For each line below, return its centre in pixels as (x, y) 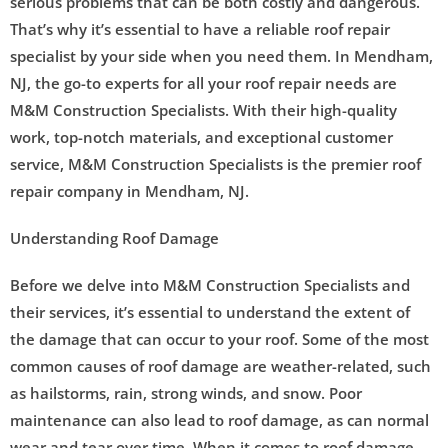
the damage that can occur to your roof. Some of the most (219, 338)
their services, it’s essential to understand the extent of (210, 311)
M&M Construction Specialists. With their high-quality (203, 109)
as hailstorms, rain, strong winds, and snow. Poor (186, 392)
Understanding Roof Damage (114, 237)
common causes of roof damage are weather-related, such (220, 365)
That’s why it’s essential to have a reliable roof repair (200, 28)
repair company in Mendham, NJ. (129, 190)
